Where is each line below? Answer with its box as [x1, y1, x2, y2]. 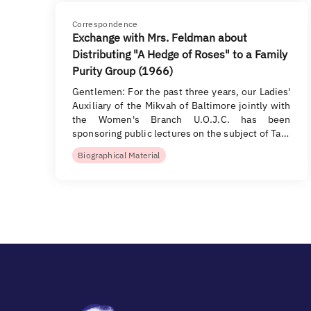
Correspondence [72, 19, 138, 29]
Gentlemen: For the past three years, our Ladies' [72, 85, 291, 98]
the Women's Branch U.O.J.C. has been [72, 113, 291, 126]
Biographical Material [78, 150, 160, 160]
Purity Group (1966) [72, 64, 173, 78]
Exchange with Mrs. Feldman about [72, 31, 247, 44]
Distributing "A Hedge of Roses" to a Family [72, 47, 287, 61]
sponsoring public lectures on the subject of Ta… [72, 127, 289, 140]
